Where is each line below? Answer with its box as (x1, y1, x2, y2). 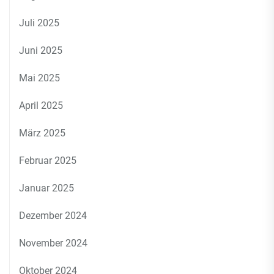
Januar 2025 (19, 182, 74, 194)
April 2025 (19, 100, 63, 111)
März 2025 (19, 127, 65, 139)
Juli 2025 (19, 17, 59, 29)
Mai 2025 (19, 72, 60, 84)
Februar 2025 (19, 155, 76, 166)
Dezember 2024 (19, 210, 87, 221)
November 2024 (19, 237, 87, 249)
